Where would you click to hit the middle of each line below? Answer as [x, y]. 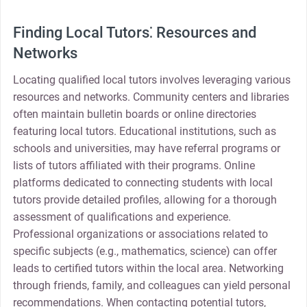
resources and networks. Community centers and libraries [151, 97]
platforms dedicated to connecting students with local [143, 183]
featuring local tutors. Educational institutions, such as [144, 132]
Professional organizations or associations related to [140, 234]
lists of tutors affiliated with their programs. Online [134, 166]
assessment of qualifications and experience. [122, 217]
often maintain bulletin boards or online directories [134, 114]
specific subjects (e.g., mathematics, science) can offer [145, 251]
